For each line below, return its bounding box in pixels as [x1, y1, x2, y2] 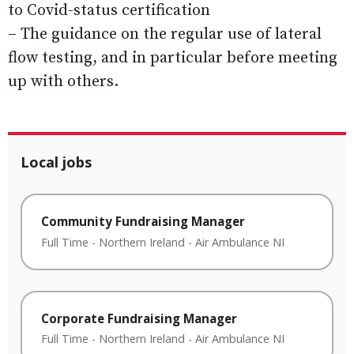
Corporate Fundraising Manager [41, 310, 237, 326]
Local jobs [21, 153, 92, 172]
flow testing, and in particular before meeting [8, 48, 337, 69]
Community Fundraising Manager [41, 213, 245, 230]
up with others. [8, 72, 119, 92]
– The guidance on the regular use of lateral [8, 24, 322, 45]
